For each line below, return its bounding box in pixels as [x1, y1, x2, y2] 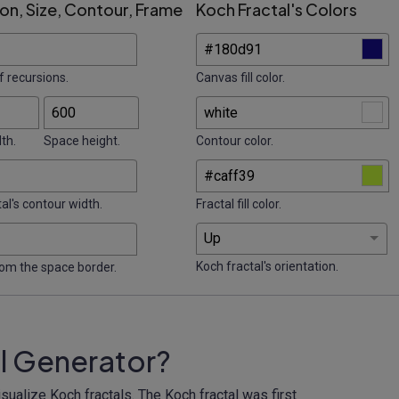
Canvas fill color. [196, 69, 285, 85]
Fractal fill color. [196, 196, 281, 211]
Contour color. [196, 133, 273, 148]
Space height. [44, 133, 120, 148]
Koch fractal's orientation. [196, 258, 338, 273]
